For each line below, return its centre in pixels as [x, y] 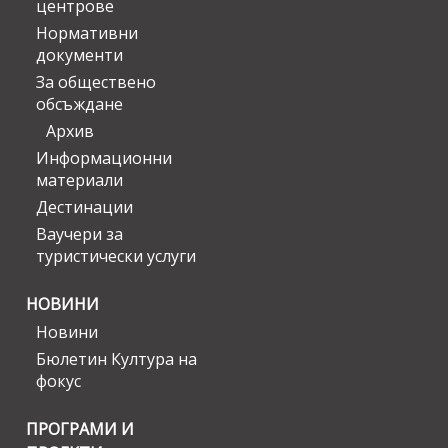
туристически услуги [116, 256]
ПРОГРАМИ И [80, 429]
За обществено [96, 82]
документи [79, 55]
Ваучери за [79, 234]
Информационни [104, 158]
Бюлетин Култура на [116, 359]
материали [79, 180]
